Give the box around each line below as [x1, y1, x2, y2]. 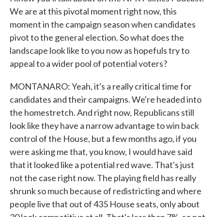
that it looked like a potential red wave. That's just [10, 159, 194, 170]
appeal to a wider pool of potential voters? [10, 58, 167, 69]
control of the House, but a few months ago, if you [10, 133, 197, 144]
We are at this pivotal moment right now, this [10, 6, 177, 16]
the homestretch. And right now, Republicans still [10, 107, 194, 118]
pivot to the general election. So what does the [10, 32, 184, 43]
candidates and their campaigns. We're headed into [10, 94, 201, 105]
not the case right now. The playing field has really [10, 172, 196, 183]
